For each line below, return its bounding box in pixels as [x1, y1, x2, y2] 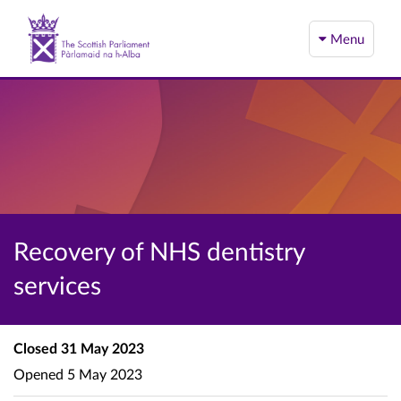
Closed [13, 339, 57, 356]
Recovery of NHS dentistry [13, 235, 304, 266]
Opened [13, 364, 64, 382]
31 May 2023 [57, 339, 144, 356]
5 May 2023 [64, 364, 142, 382]
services [13, 269, 101, 300]
